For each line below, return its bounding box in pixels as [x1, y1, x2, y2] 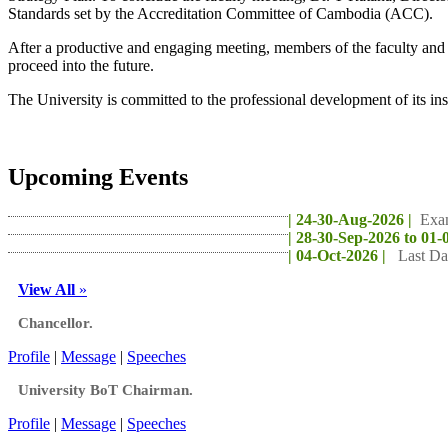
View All [18, 281, 75, 299]
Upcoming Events [8, 164, 188, 191]
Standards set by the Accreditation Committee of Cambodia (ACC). [8, 4, 433, 22]
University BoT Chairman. [18, 382, 193, 399]
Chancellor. [18, 315, 93, 332]
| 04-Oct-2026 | [288, 247, 386, 265]
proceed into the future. [8, 56, 154, 74]
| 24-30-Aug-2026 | [288, 211, 412, 229]
